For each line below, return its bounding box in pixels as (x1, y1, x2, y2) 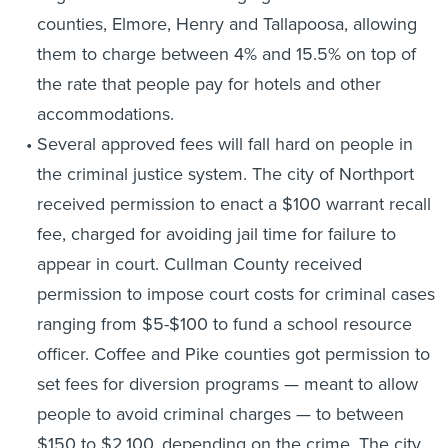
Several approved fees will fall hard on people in (36, 131, 413, 157)
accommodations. (36, 101, 174, 127)
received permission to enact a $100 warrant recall (36, 191, 431, 217)
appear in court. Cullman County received (36, 251, 362, 277)
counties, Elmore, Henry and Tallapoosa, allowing (36, 11, 417, 37)
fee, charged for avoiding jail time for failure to (36, 221, 396, 247)
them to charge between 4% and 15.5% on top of (36, 41, 416, 67)
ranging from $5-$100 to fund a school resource (36, 311, 412, 337)
